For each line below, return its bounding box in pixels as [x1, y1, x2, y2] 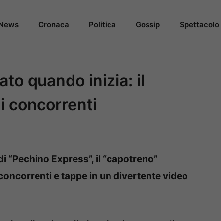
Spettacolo [180, 20, 219, 29]
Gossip [136, 20, 160, 29]
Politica [89, 20, 116, 29]
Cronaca [38, 20, 69, 29]
